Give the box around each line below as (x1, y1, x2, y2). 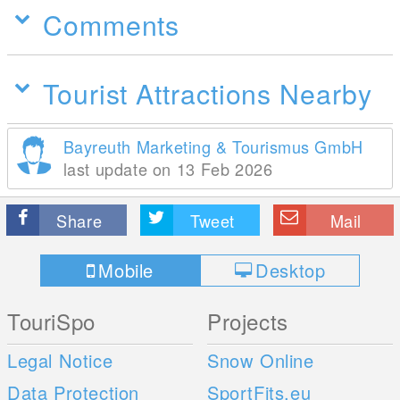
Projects (207, 304, 288, 337)
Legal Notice (7, 346, 113, 373)
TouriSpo (7, 304, 96, 337)
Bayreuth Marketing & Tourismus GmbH (62, 134, 363, 158)
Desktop (255, 256, 326, 283)
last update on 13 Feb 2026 (62, 156, 273, 180)
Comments (43, 4, 180, 44)
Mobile (98, 256, 154, 283)
